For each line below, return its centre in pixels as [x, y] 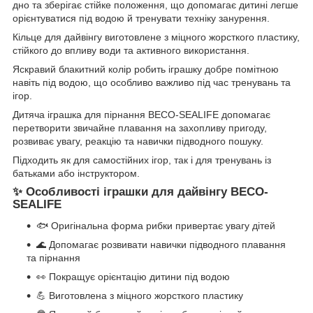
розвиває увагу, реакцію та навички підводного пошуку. [138, 141]
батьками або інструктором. [76, 174]
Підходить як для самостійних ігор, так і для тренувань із [142, 160]
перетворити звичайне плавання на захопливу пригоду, [140, 128]
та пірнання [53, 258]
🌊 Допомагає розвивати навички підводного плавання [161, 245]
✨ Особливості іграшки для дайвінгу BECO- [140, 192]
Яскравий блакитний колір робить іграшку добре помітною [146, 70]
